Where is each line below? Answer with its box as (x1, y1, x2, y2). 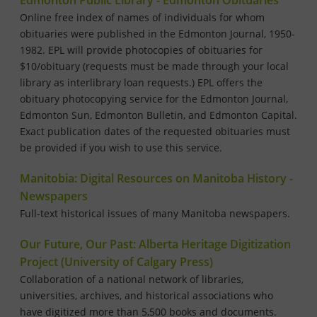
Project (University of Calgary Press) (20, 254, 213, 270)
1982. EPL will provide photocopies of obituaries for (20, 43, 263, 57)
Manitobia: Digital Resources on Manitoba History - (20, 171, 293, 187)
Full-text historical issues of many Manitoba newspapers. (20, 207, 290, 221)
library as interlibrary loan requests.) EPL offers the (20, 76, 263, 90)
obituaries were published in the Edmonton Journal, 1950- (20, 27, 295, 41)
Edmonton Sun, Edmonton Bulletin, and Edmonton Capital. (20, 108, 297, 122)
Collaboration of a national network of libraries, (20, 272, 243, 287)
